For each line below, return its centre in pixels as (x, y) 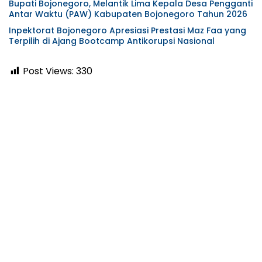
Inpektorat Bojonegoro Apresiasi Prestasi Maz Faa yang (127, 30)
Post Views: (48, 71)
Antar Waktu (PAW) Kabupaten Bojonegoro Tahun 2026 (128, 14)
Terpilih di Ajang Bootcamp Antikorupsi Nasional (112, 41)
